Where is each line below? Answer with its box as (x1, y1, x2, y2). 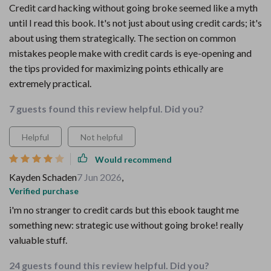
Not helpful (80, 132, 123, 142)
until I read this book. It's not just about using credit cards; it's (9, 17, 262, 28)
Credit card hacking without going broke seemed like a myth (9, 2, 258, 13)
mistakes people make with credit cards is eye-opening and (9, 47, 252, 59)
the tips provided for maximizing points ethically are (9, 62, 223, 74)
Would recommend (95, 154, 172, 165)
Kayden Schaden (9, 171, 77, 183)
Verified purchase (9, 186, 79, 196)
